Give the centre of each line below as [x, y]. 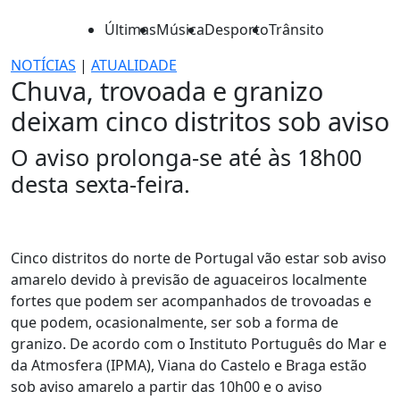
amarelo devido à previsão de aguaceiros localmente [189, 279]
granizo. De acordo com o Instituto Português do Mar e [199, 344]
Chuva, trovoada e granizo [167, 91]
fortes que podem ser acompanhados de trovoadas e [191, 301]
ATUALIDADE [134, 65]
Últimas [130, 29]
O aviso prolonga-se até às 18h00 [186, 157]
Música [180, 29]
